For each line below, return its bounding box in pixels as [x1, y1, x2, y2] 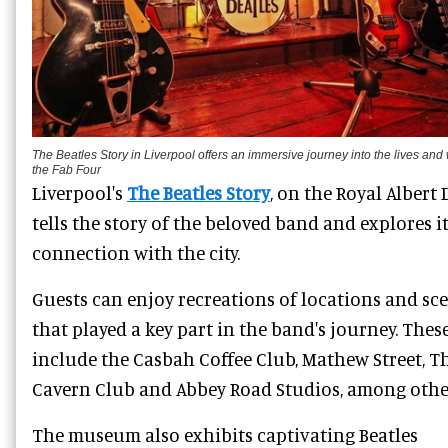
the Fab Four [32, 163, 101, 178]
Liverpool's [32, 181, 127, 205]
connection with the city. [32, 241, 240, 265]
